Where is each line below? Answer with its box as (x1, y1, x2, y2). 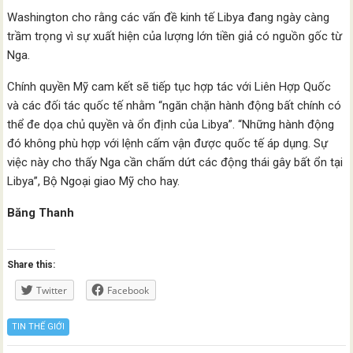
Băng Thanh (7, 206, 75, 220)
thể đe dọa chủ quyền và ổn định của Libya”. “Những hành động (7, 117, 335, 132)
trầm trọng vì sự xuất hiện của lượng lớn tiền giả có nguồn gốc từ (7, 29, 343, 43)
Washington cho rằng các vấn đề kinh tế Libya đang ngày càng (7, 10, 330, 24)
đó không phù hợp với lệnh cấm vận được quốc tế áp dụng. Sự (7, 136, 329, 150)
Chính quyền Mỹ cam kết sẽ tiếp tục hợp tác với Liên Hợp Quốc (7, 80, 332, 94)
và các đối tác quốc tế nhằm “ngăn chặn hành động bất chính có (7, 98, 342, 113)
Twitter (36, 284, 68, 297)
